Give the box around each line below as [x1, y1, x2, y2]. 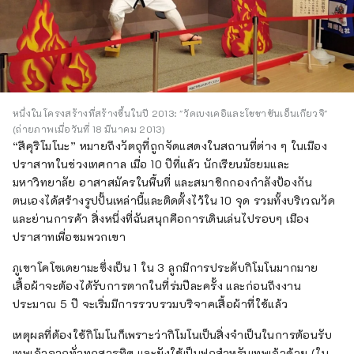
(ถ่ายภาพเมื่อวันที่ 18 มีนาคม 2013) [13, 122, 165, 136]
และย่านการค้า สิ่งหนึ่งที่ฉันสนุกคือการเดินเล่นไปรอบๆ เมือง [13, 211, 310, 227]
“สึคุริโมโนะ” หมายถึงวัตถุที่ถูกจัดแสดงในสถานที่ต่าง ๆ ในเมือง [13, 138, 328, 154]
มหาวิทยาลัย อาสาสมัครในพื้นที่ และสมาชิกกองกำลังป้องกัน [13, 175, 313, 190]
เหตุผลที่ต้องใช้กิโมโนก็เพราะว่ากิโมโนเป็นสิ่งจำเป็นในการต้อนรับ [13, 327, 333, 343]
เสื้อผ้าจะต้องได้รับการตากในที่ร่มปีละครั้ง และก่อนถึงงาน [13, 278, 302, 294]
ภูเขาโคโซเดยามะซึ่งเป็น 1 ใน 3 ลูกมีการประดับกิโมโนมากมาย [13, 260, 318, 276]
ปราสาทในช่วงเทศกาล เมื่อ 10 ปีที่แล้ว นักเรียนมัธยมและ [13, 156, 290, 172]
